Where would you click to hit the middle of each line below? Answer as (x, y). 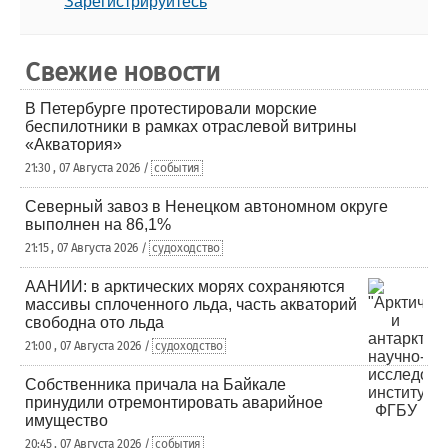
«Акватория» (73, 144)
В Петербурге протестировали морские (171, 108)
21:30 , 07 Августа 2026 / (88, 168)
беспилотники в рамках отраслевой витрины (191, 126)
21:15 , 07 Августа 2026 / (87, 248)
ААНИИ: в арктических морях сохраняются (185, 286)
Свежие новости (123, 72)
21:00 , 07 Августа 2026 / (89, 346)
